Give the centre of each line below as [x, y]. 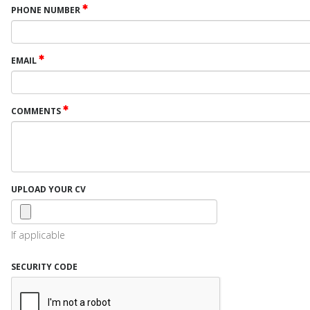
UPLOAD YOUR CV [48, 189]
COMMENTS [37, 111]
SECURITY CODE [44, 267]
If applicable [38, 235]
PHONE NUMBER [47, 10]
